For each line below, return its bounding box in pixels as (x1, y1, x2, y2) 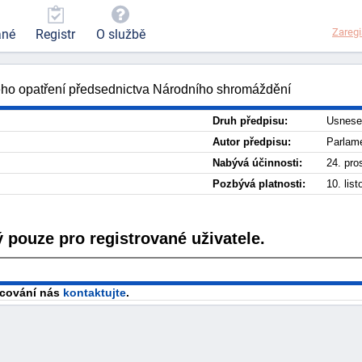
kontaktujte (63, 285, 126, 299)
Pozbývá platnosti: (213, 178, 305, 190)
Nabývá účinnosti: (213, 157, 302, 169)
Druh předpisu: (213, 115, 288, 127)
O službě (95, 27, 145, 43)
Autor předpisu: (213, 136, 291, 148)
